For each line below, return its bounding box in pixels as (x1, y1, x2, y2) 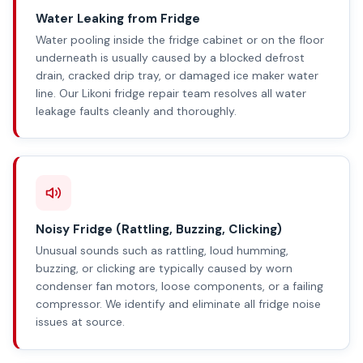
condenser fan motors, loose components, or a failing (36, 279, 323, 294)
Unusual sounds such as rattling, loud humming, (36, 243, 288, 258)
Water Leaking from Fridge (36, 10, 200, 27)
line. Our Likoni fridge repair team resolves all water (36, 86, 306, 101)
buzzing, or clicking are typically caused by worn (36, 261, 293, 276)
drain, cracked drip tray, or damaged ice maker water (36, 68, 318, 83)
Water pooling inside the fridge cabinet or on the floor (36, 32, 324, 48)
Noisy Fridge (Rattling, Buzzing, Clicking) (36, 220, 282, 237)
